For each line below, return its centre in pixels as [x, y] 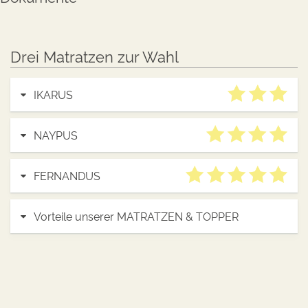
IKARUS [53, 94]
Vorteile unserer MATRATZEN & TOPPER [136, 216]
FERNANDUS [67, 175]
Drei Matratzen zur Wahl [95, 56]
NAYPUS [56, 135]
